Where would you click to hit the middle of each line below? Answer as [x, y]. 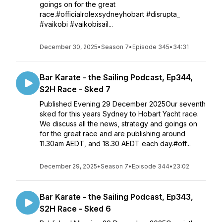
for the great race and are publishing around [112, 134]
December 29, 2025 [68, 166]
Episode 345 [151, 47]
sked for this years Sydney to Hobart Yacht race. [119, 114]
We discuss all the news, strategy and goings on [118, 124]
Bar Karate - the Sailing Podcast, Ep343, [116, 197]
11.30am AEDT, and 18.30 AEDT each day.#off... [115, 143]
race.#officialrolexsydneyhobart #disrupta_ [110, 14]
